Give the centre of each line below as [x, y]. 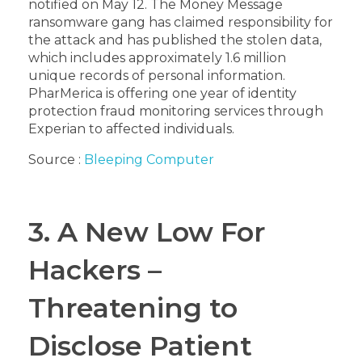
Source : [56, 159]
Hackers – [95, 269]
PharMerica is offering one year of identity [162, 93]
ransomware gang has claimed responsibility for [181, 22]
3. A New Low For [147, 231]
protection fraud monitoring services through [176, 111]
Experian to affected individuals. [131, 128]
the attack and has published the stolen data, [175, 40]
